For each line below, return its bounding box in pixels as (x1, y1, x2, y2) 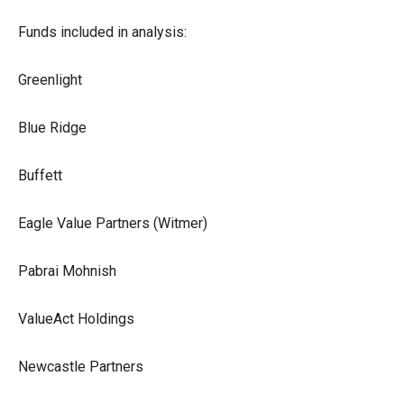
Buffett (18, 166, 62, 184)
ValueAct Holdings (18, 309, 134, 327)
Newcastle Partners (18, 357, 143, 375)
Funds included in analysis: (18, 23, 187, 41)
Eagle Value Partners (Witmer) (18, 214, 207, 232)
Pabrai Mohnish (18, 262, 116, 280)
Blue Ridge (18, 118, 87, 136)
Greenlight (18, 70, 82, 88)
